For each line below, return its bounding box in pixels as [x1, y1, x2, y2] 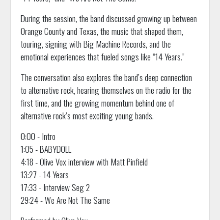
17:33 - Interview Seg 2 [20, 180, 90, 193]
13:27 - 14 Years [20, 167, 69, 181]
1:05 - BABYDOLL [20, 142, 71, 155]
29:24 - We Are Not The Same [20, 193, 110, 206]
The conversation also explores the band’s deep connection [20, 70, 192, 83]
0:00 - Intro [20, 129, 55, 142]
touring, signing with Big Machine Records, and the [20, 37, 171, 50]
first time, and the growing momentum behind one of [20, 96, 174, 109]
